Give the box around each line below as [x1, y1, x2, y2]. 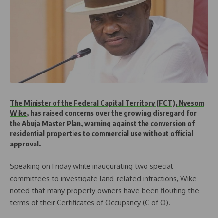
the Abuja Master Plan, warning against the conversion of [10, 119, 195, 127]
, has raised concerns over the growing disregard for [27, 109, 197, 117]
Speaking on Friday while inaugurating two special [10, 161, 173, 171]
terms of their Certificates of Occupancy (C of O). [10, 198, 170, 207]
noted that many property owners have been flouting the [10, 185, 199, 195]
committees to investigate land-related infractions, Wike [10, 173, 197, 183]
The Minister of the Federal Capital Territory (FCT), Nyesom [10, 98, 204, 107]
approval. [10, 139, 41, 148]
